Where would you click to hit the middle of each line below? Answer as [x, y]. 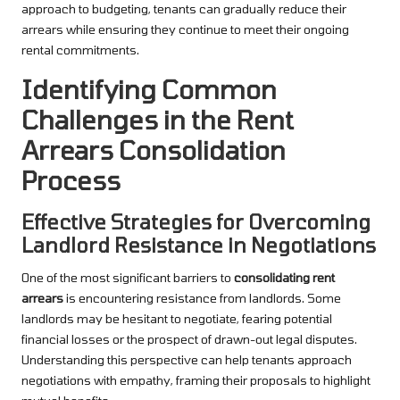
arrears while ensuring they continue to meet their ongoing [185, 29]
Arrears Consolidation [154, 149]
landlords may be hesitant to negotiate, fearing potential [177, 318]
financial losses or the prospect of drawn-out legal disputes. [189, 338]
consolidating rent [284, 277]
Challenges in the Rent [158, 119]
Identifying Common [149, 88]
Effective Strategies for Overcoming [196, 221]
